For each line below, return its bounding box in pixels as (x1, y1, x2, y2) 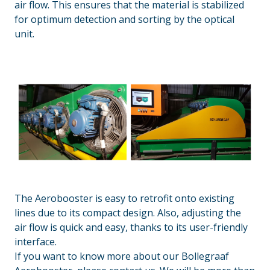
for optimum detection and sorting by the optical (14, 12, 234, 26)
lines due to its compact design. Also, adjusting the (14, 206, 241, 219)
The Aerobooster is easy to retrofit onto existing (14, 191, 234, 205)
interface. (14, 234, 57, 248)
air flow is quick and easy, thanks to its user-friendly (14, 220, 248, 234)
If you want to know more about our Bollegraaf (14, 249, 229, 263)
